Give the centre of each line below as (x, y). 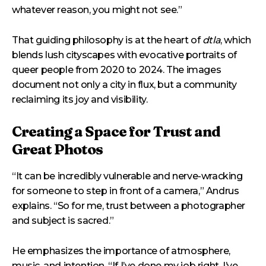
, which (236, 40)
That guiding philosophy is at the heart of (107, 40)
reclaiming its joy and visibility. (80, 99)
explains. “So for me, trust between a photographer (129, 206)
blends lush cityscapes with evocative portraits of (125, 55)
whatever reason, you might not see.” (97, 10)
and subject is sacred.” (63, 221)
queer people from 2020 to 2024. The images (117, 70)
